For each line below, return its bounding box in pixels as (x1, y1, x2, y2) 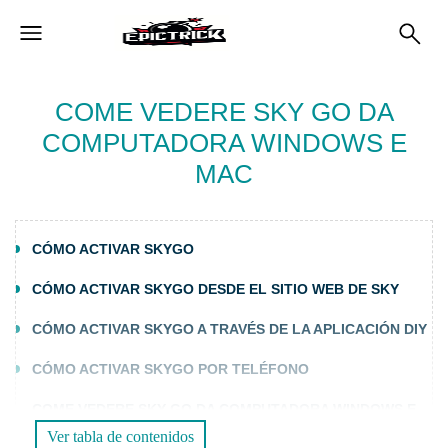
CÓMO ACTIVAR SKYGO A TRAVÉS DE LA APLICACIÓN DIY (32, 321, 427, 337)
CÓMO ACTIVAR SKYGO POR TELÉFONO (32, 361, 309, 377)
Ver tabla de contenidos (47, 428, 194, 445)
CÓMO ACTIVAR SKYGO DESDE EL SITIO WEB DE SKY (32, 281, 399, 297)
